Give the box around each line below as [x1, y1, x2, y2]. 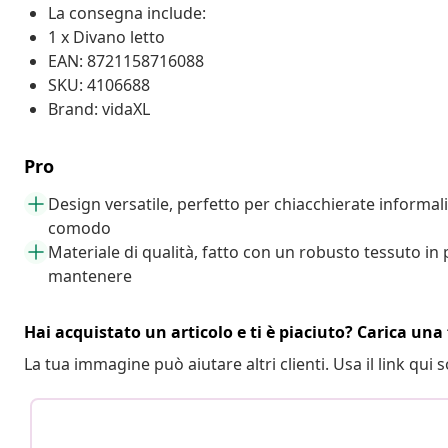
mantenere [48, 264, 132, 287]
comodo [48, 216, 111, 239]
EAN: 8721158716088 [48, 49, 204, 72]
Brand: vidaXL [48, 97, 150, 120]
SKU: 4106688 [48, 73, 150, 96]
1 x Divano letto [48, 25, 165, 48]
